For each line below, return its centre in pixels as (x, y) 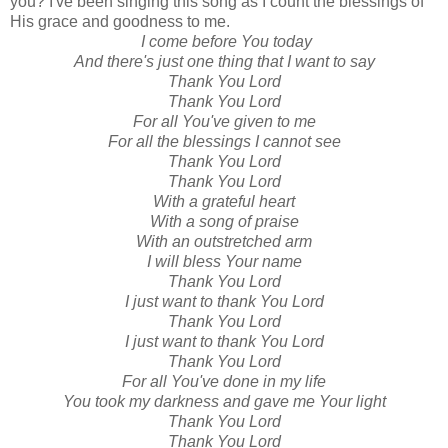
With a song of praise (224, 221)
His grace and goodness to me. (120, 21)
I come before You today (224, 41)
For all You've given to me (224, 121)
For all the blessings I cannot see (224, 141)
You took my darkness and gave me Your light (224, 401)
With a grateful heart (224, 201)
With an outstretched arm (224, 241)
